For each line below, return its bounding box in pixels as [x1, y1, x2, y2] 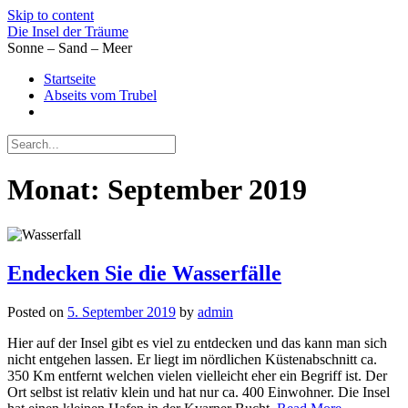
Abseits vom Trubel [44, 87, 157, 103]
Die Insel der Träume [7, 24, 128, 39]
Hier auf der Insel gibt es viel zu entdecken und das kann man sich [7, 334, 387, 351]
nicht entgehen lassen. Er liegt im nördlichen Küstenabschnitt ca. [7, 351, 377, 367]
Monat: [7, 173, 107, 207]
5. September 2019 [67, 303, 176, 320]
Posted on [7, 303, 67, 320]
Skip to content [7, 7, 94, 23]
